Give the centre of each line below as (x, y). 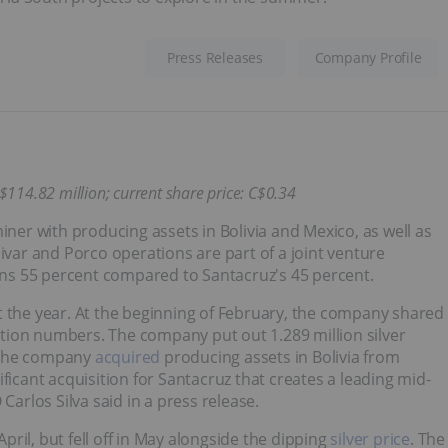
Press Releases (215, 57)
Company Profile (368, 57)
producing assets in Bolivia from (280, 356)
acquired (127, 356)
